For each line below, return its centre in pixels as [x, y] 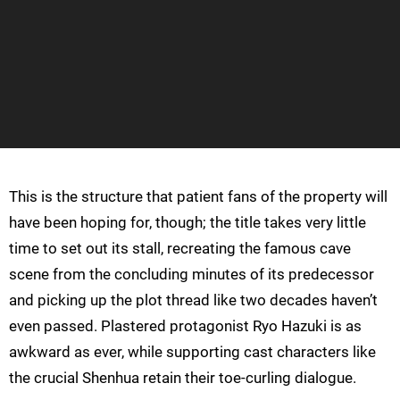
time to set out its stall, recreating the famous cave [180, 249]
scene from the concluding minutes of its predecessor [192, 275]
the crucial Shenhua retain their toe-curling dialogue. [183, 378]
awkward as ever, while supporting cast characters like [192, 352]
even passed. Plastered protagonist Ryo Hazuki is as [185, 326]
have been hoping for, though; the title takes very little [187, 223]
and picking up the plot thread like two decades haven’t [193, 300]
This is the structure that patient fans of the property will [198, 197]
